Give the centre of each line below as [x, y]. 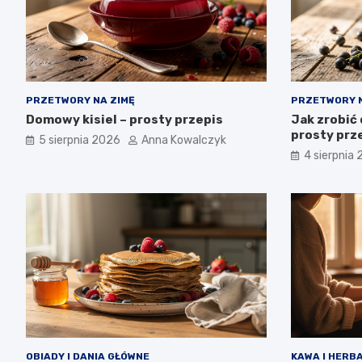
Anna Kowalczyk [184, 141]
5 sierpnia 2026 [80, 141]
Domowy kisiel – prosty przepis [124, 120]
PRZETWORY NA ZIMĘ [80, 101]
